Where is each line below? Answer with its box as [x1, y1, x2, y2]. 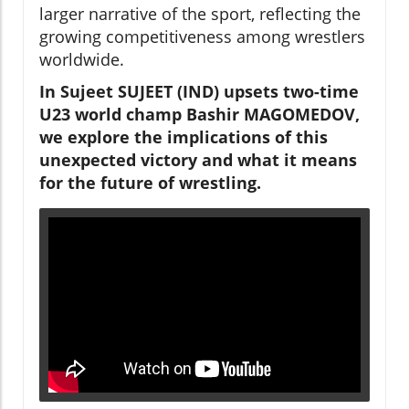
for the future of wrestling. [39, 171, 261, 194]
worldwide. [39, 47, 124, 70]
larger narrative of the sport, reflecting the [39, 2, 361, 25]
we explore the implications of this [39, 125, 328, 148]
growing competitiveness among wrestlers [39, 25, 365, 47]
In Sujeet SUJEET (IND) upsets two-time [39, 79, 359, 102]
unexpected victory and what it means [39, 148, 357, 171]
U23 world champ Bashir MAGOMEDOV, [39, 102, 360, 125]
